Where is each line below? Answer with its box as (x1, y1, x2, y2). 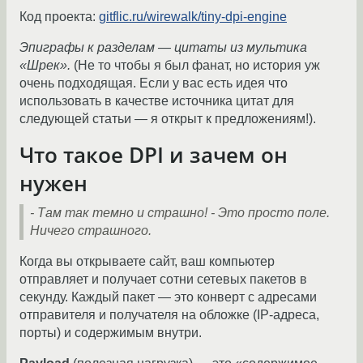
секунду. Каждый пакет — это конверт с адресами (19, 290, 317, 305)
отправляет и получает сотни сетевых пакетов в (19, 272, 307, 287)
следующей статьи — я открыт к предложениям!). (19, 112, 316, 126)
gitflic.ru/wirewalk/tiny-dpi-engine (99, 10, 287, 24)
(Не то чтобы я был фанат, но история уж (70, 58, 320, 73)
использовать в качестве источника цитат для (19, 94, 294, 109)
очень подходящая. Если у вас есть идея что (19, 76, 288, 91)
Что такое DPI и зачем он (19, 141, 288, 169)
